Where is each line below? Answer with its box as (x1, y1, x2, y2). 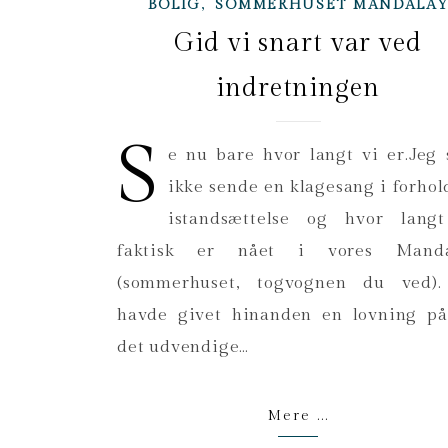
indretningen (216, 73, 380, 104)
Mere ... (267, 408, 329, 425)
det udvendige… (117, 337, 250, 358)
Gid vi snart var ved (174, 28, 422, 59)
